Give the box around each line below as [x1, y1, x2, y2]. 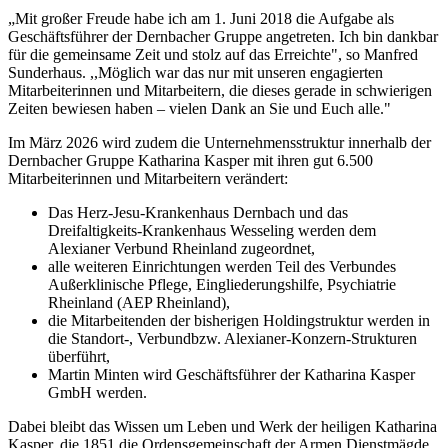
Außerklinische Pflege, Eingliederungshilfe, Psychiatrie [48, 275, 396, 293]
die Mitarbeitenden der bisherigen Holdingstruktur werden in [48, 311, 430, 329]
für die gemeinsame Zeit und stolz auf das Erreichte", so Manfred [8, 45, 418, 63]
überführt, [48, 347, 110, 365]
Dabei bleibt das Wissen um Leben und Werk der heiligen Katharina [8, 417, 437, 435]
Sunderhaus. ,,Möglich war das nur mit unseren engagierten [8, 63, 383, 81]
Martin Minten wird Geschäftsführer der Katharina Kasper [48, 365, 415, 383]
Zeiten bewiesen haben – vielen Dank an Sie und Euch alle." [8, 99, 391, 117]
